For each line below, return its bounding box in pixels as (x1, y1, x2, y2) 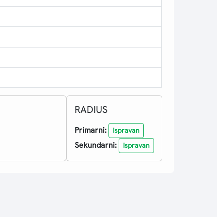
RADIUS (74, 103, 108, 116)
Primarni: (74, 125, 107, 136)
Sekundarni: (74, 140, 117, 151)
